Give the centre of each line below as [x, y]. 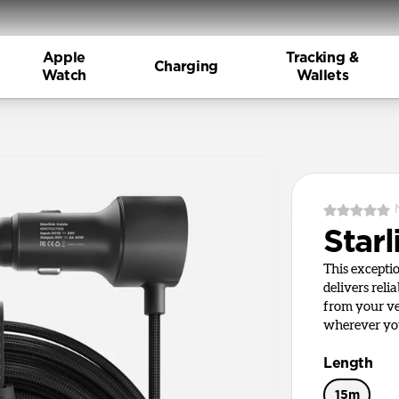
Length [348, 363]
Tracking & [322, 58]
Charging [186, 67]
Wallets [322, 76]
